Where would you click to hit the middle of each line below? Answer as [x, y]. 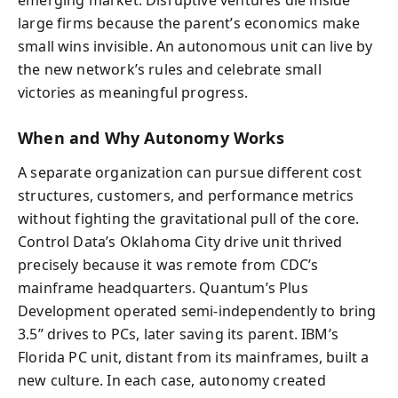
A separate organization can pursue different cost [190, 172]
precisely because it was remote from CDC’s [168, 264]
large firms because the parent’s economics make [189, 23]
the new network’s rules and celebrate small [170, 69]
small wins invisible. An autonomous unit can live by [195, 46]
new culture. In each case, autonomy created [172, 380]
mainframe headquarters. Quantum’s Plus [163, 287]
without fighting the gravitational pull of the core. [189, 218]
